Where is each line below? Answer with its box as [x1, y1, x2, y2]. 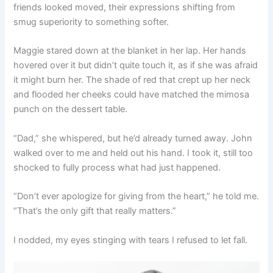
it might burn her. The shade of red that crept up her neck [13, 74, 251, 86]
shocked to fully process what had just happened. [13, 161, 221, 173]
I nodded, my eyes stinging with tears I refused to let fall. [13, 234, 248, 246]
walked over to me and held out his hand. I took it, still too [13, 147, 253, 158]
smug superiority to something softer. [13, 16, 169, 28]
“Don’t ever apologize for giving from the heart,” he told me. [13, 191, 260, 202]
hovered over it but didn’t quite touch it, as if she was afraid [13, 60, 258, 71]
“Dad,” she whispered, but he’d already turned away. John [13, 132, 253, 144]
